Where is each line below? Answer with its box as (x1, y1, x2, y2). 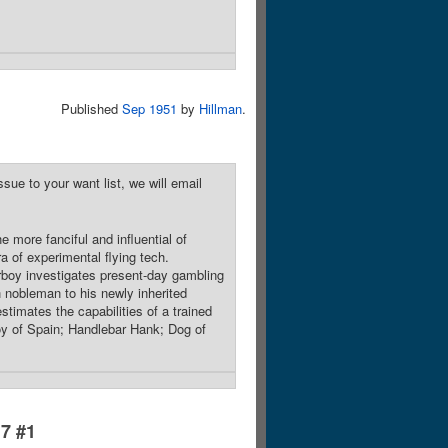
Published (61, 99, 122, 118)
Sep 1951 (122, 99, 177, 118)
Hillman (199, 99, 242, 118)
